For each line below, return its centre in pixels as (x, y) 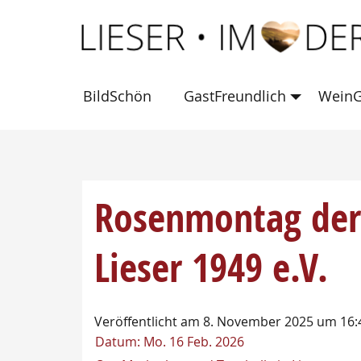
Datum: (119, 342)
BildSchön (117, 96)
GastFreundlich (235, 96)
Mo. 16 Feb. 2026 (194, 342)
